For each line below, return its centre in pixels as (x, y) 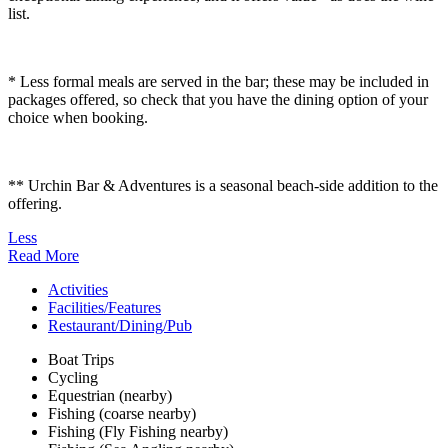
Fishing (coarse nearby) (122, 414)
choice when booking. (78, 118)
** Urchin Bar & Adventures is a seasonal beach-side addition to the (223, 186)
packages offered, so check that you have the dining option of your (218, 100)
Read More (43, 256)
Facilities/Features (104, 308)
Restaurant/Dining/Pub (120, 326)
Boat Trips (81, 360)
